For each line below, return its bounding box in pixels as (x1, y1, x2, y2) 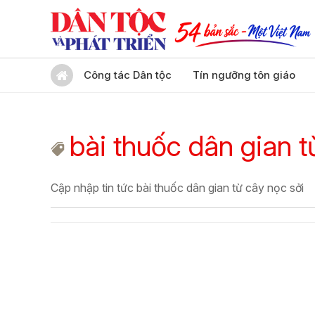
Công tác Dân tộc (84, 68, 172, 82)
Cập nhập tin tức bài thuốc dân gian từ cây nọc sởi (51, 181, 304, 195)
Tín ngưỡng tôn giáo (193, 68, 295, 82)
